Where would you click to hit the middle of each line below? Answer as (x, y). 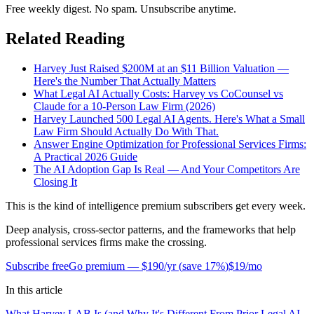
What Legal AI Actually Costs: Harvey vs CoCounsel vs (158, 94)
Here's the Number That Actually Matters (125, 81)
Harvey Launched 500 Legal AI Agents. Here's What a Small (169, 119)
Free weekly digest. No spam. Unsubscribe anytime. (121, 9)
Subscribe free (37, 266)
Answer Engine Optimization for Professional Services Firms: (170, 144)
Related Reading (65, 39)
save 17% (204, 266)
